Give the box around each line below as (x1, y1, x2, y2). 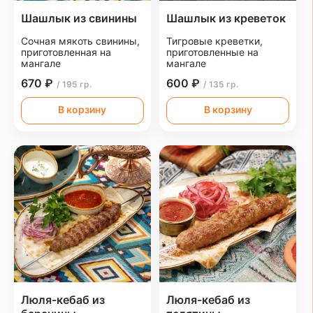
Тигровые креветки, (166, 35, 263, 48)
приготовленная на (21, 46, 111, 59)
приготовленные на (166, 46, 259, 59)
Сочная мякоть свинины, (21, 35, 140, 48)
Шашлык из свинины (21, 11, 137, 26)
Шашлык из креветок (166, 11, 286, 26)
